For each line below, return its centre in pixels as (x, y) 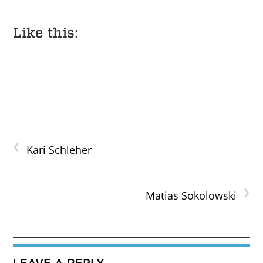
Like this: (46, 33)
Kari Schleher (59, 150)
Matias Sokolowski (191, 196)
